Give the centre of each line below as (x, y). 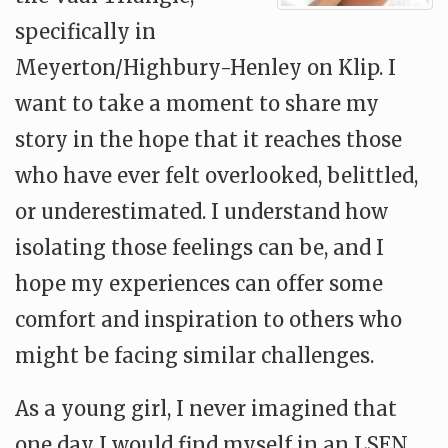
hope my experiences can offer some (199, 283)
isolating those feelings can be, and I (199, 247)
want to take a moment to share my (197, 103)
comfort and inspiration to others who (208, 319)
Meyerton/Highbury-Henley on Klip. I (205, 67)
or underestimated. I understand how (201, 211)
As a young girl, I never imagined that (206, 408)
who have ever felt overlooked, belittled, (216, 175)
